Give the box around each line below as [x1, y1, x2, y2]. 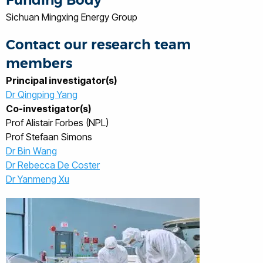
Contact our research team [6, 36, 191, 53]
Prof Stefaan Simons [6, 131, 92, 143]
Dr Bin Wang [6, 145, 57, 157]
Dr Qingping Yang [6, 89, 77, 100]
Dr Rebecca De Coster [6, 159, 100, 171]
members [6, 55, 72, 72]
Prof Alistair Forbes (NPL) [6, 117, 109, 129]
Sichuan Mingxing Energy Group [6, 11, 137, 23]
